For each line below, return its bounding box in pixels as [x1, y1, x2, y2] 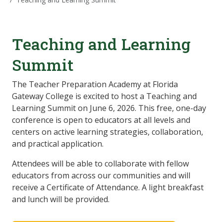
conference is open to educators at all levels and [12, 114, 190, 126]
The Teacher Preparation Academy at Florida [12, 79, 178, 90]
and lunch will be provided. [12, 194, 110, 205]
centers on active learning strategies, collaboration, [12, 126, 203, 138]
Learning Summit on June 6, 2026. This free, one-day [12, 103, 206, 114]
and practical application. [12, 138, 108, 150]
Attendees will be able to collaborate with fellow [12, 158, 189, 169]
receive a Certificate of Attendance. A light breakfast [12, 182, 204, 193]
